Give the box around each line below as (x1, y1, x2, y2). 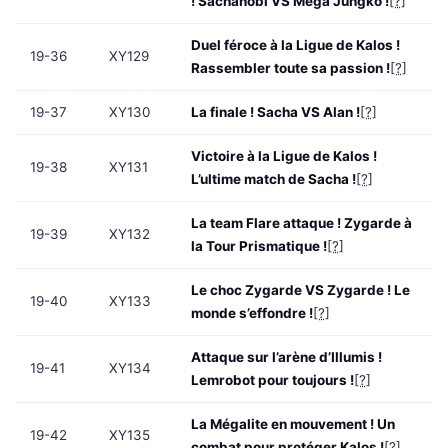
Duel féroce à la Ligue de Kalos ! (191, 37, 400, 54)
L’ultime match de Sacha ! (191, 171, 356, 188)
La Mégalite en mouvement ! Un (191, 416, 395, 433)
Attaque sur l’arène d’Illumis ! (191, 349, 382, 366)
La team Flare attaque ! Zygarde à (191, 215, 412, 232)
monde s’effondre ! (191, 305, 313, 322)
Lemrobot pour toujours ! (191, 372, 354, 389)
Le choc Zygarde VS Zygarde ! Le (191, 282, 410, 299)
